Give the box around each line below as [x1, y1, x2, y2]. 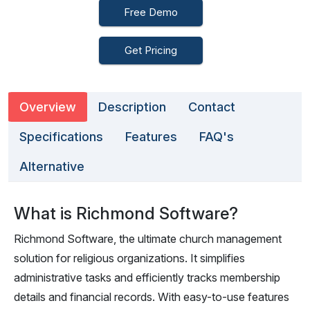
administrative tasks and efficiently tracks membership [14, 271, 280, 284]
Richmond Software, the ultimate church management [14, 232, 282, 246]
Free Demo [124, 6, 178, 19]
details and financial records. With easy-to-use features [14, 290, 289, 304]
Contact [188, 100, 235, 114]
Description [98, 100, 166, 114]
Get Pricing [125, 44, 177, 57]
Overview [19, 100, 76, 114]
